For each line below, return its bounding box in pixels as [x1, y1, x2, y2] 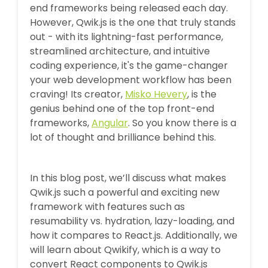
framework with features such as [30, 199, 185, 214]
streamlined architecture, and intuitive [30, 44, 210, 58]
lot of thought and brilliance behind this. [30, 130, 218, 144]
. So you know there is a [128, 115, 236, 130]
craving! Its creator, [30, 87, 125, 101]
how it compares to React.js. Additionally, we [30, 228, 237, 242]
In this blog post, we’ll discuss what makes [30, 170, 226, 185]
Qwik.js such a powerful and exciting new [30, 185, 220, 199]
